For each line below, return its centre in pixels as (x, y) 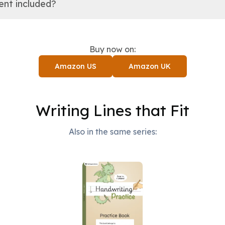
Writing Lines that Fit (113, 110)
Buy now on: (113, 49)
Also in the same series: (113, 132)
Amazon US (75, 66)
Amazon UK (149, 66)
